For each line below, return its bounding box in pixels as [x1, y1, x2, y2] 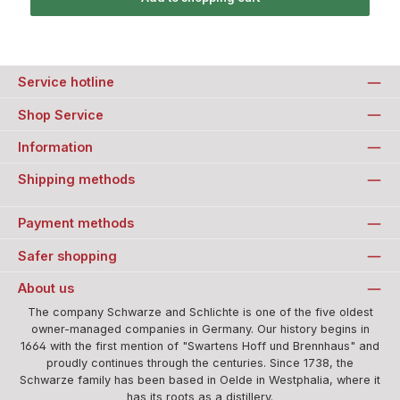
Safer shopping [18, 247, 117, 263]
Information [18, 138, 93, 154]
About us [18, 280, 74, 296]
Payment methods [18, 215, 134, 231]
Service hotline [18, 74, 114, 90]
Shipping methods [18, 171, 135, 187]
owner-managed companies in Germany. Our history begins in [30, 322, 370, 337]
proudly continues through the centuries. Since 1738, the [46, 356, 354, 371]
